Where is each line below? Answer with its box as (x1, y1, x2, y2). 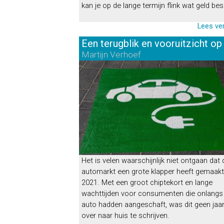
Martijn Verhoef (81, 49, 143, 59)
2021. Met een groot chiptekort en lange (81, 178, 212, 187)
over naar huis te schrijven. (81, 211, 169, 220)
